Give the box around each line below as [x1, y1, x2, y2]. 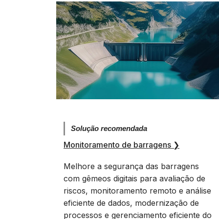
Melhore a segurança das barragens [64, 161, 199, 171]
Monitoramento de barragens [64, 140, 173, 150]
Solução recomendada [71, 124, 147, 132]
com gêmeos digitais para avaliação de [64, 174, 205, 183]
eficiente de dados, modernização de [64, 198, 199, 208]
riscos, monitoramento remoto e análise [64, 186, 211, 196]
